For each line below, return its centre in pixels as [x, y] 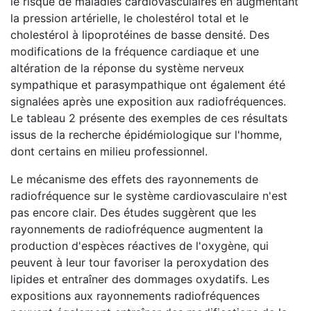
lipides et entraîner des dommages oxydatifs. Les [140, 279]
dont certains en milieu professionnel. [109, 151]
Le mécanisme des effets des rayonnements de [134, 179]
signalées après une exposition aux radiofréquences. [148, 101]
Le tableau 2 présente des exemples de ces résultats [149, 118]
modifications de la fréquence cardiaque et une [135, 51]
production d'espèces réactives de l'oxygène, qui [140, 246]
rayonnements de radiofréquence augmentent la [137, 229]
